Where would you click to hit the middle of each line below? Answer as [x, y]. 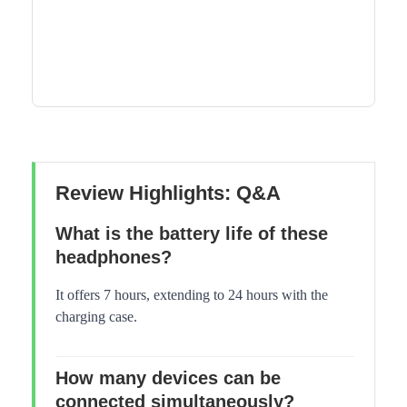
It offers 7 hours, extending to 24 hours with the [192, 295]
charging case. [96, 317]
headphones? [114, 258]
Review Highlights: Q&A [168, 194]
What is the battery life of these [192, 234]
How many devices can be [168, 378]
